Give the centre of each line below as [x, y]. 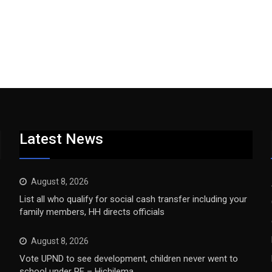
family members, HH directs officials [92, 212]
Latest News [62, 139]
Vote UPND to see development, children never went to [129, 259]
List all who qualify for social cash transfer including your [134, 199]
